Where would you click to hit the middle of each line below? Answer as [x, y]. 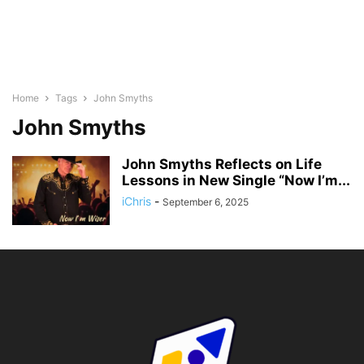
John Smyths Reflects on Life [222, 164]
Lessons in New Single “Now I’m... [236, 180]
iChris [136, 201]
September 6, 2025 [206, 202]
